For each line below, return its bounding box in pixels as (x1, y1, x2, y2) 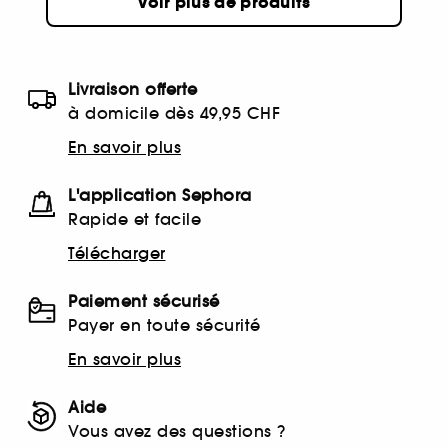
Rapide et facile (68, 209, 201, 230)
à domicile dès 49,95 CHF (68, 103, 280, 124)
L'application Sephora (68, 185, 252, 206)
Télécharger (68, 243, 166, 264)
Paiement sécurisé (68, 291, 220, 312)
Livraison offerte (68, 79, 198, 100)
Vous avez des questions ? (68, 421, 286, 442)
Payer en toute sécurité (68, 315, 261, 336)
